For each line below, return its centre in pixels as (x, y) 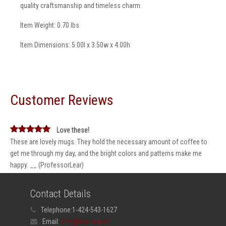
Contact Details (61, 194)
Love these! (73, 130)
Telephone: (56, 210)
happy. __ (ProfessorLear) (47, 165)
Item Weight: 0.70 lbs (50, 25)
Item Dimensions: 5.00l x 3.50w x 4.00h (75, 45)
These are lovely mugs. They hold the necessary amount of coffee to (109, 142)
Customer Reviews (62, 100)
